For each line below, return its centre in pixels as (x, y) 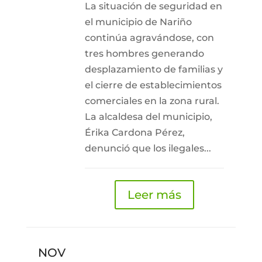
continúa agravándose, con (149, 38)
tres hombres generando (144, 54)
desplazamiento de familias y (154, 69)
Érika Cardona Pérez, (135, 132)
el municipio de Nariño (138, 22)
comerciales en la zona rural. (152, 101)
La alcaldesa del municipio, (148, 117)
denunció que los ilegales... (148, 148)
